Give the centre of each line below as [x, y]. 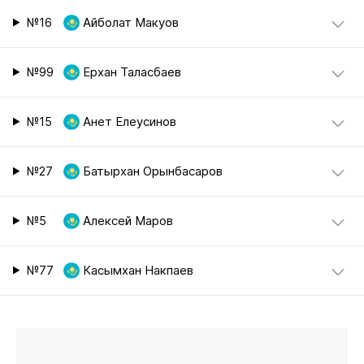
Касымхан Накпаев [138, 270]
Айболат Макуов [130, 22]
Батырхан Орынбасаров [152, 171]
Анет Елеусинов [129, 121]
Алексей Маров [128, 221]
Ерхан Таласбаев [132, 72]
